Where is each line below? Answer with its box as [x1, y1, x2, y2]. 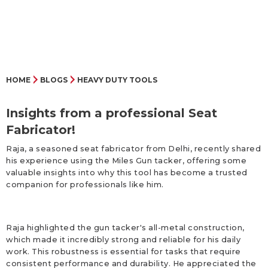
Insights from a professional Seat [6, 106, 217, 121]
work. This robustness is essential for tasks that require [6, 247, 241, 257]
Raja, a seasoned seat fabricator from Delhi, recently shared [6, 144, 261, 154]
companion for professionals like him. [6, 180, 164, 190]
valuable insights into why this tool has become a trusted [6, 168, 248, 178]
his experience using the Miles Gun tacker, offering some [6, 156, 246, 166]
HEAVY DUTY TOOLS [77, 75, 157, 85]
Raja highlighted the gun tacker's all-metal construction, [6, 223, 245, 233]
